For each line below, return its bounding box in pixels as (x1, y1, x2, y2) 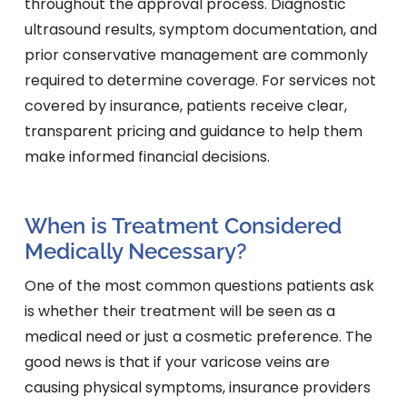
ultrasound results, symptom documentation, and (24, 19, 377, 41)
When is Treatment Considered (24, 213, 342, 240)
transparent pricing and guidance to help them (24, 121, 362, 143)
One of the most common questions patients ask (24, 275, 374, 297)
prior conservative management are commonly (24, 45, 368, 66)
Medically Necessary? (24, 238, 247, 265)
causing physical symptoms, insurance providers (24, 377, 371, 399)
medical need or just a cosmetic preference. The (24, 326, 372, 348)
